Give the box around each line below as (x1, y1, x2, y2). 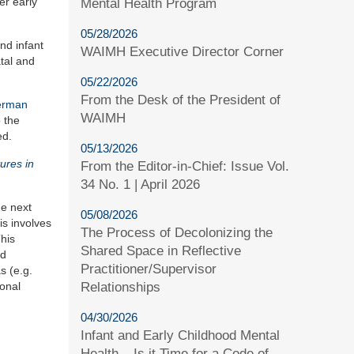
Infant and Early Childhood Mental (81, 327, 281, 343)
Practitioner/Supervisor (81, 261, 217, 277)
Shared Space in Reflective (81, 243, 242, 258)
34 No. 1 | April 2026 (81, 176, 201, 192)
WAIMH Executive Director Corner (81, 43, 284, 59)
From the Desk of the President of (81, 92, 281, 107)
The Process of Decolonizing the (81, 224, 273, 240)
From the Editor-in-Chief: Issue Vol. (81, 158, 290, 174)
